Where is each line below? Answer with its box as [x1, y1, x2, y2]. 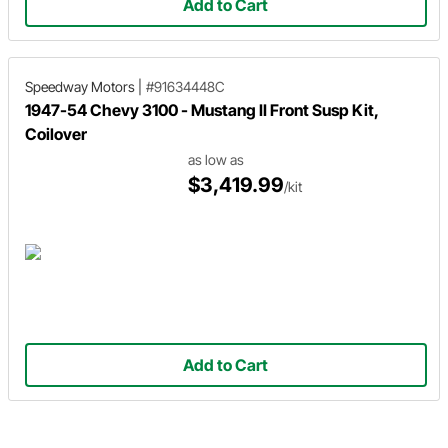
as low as [188, 150, 245, 168]
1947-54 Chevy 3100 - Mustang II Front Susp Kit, [25, 100, 378, 120]
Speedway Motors [25, 78, 135, 95]
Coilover [25, 124, 87, 144]
